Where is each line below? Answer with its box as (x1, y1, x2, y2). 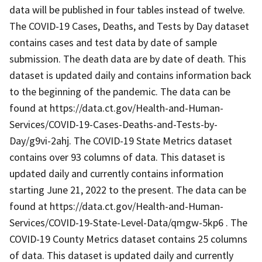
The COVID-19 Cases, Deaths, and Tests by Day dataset (9, 19, 249, 33)
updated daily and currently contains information (9, 166, 223, 180)
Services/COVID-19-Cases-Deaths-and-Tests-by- (9, 117, 218, 131)
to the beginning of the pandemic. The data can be (9, 84, 230, 98)
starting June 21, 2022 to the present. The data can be (9, 182, 246, 196)
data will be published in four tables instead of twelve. (9, 2, 245, 16)
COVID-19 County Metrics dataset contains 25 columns (9, 232, 247, 246)
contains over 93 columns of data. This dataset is (9, 150, 225, 164)
